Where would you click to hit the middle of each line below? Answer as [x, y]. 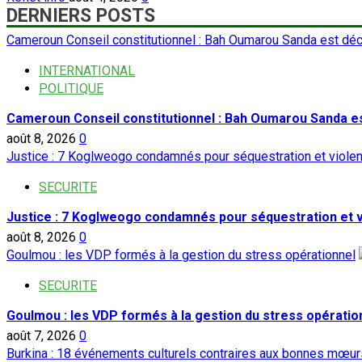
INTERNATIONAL [87, 71]
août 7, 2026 [43, 336]
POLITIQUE [71, 89]
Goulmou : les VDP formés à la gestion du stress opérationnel [181, 255]
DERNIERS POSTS [81, 16]
